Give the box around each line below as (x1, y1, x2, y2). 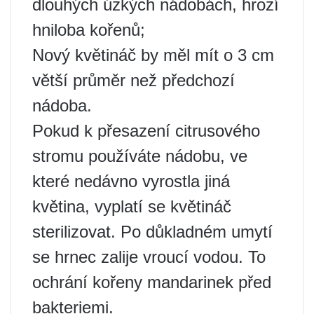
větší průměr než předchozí (32, 71, 235, 90)
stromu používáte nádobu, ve (32, 146, 247, 166)
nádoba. (32, 96, 92, 116)
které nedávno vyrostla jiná (32, 172, 230, 191)
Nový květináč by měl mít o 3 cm (32, 46, 274, 65)
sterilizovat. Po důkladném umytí (32, 222, 273, 242)
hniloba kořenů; (32, 20, 145, 40)
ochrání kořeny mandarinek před (32, 273, 271, 292)
